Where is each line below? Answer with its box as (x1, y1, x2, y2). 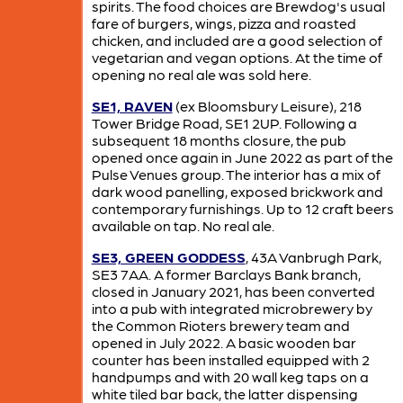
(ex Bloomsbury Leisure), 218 (172, 96, 362, 114)
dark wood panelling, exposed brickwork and (91, 182, 383, 200)
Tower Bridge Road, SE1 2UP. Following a (91, 113, 357, 131)
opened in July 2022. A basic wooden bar (91, 333, 356, 351)
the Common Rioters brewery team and (91, 316, 350, 334)
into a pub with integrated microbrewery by (91, 299, 372, 317)
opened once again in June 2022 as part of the (91, 148, 393, 166)
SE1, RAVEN (91, 96, 173, 114)
